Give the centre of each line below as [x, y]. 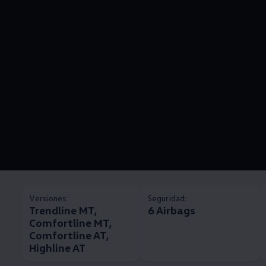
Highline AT [57, 248]
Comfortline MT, [70, 223]
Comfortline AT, [69, 235]
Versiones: [48, 198]
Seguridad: [167, 198]
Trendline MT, [63, 210]
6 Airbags [172, 210]
